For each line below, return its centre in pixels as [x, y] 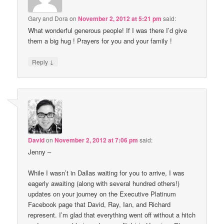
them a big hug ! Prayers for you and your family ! [100, 40]
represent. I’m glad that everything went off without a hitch [112, 215]
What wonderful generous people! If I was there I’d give [108, 30]
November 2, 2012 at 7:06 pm [96, 140]
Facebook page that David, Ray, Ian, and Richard [99, 204]
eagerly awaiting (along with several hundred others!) [104, 183]
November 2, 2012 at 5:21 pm [120, 18]
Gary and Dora [48, 18]
